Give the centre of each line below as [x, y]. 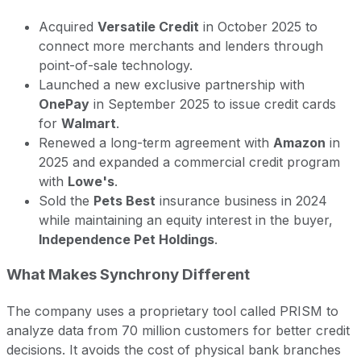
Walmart [89, 123]
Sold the [66, 200]
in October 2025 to [258, 26]
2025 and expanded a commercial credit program [189, 162]
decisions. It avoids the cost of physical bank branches [174, 349]
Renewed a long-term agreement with [156, 142]
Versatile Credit [148, 26]
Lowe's [91, 181]
